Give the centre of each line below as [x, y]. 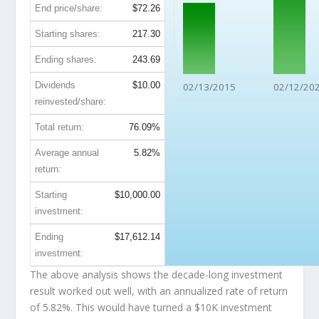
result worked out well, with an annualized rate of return [159, 291]
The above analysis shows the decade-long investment [157, 275]
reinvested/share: [71, 102]
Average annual [67, 153]
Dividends [56, 85]
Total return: [60, 127]
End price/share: [69, 9]
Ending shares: [66, 60]
